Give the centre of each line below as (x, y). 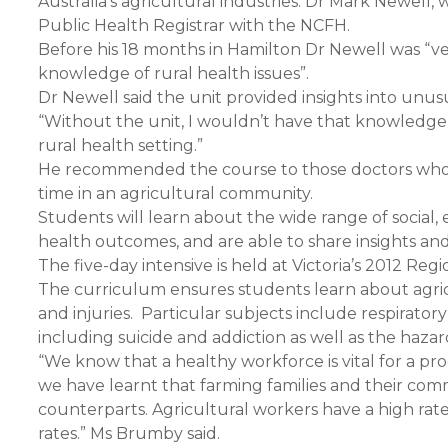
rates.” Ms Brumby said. (129, 433)
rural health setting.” (120, 145)
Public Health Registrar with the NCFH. (194, 25)
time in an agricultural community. (175, 193)
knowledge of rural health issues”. (173, 73)
